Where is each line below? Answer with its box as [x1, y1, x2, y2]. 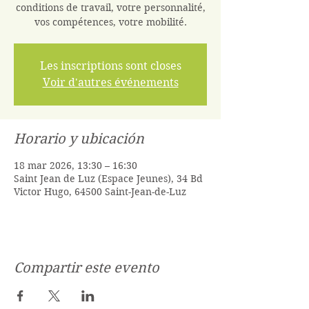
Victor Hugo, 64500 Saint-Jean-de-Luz [14, 186, 186, 198]
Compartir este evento [14, 260, 159, 276]
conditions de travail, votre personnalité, [15, 1, 206, 14]
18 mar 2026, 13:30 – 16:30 [14, 159, 137, 172]
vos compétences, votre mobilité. [34, 16, 187, 28]
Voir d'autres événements [42, 76, 179, 89]
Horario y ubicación [14, 131, 144, 147]
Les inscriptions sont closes [39, 59, 181, 72]
